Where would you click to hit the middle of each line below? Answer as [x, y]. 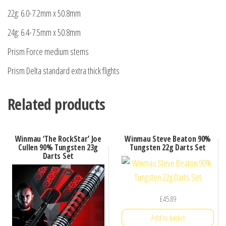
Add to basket [168, 218]
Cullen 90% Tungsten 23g [58, 147]
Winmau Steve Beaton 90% [168, 138]
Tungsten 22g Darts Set [168, 147]
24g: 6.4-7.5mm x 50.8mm [44, 32]
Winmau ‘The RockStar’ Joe [58, 138]
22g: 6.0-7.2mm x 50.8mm [44, 13]
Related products [56, 104]
